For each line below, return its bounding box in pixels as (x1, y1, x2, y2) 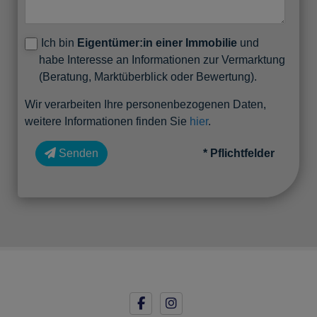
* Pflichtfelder (203, 146, 275, 159)
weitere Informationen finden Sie (25, 115, 190, 127)
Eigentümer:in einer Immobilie (77, 36, 237, 49)
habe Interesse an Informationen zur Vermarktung (39, 53, 285, 66)
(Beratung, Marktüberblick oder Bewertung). (39, 70, 257, 83)
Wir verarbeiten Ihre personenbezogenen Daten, (25, 98, 266, 110)
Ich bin (41, 36, 77, 49)
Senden (59, 146, 98, 159)
